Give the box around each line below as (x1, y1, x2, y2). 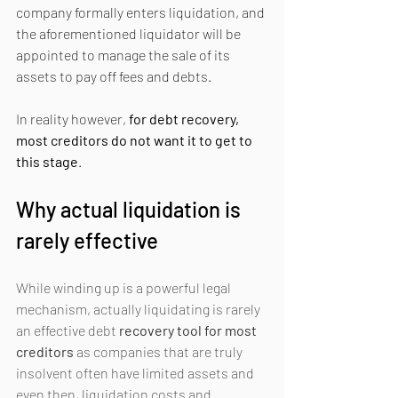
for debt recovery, (129, 110, 242, 127)
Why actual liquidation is (16, 196, 245, 222)
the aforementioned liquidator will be (16, 25, 243, 42)
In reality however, (16, 110, 129, 127)
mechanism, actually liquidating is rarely (16, 300, 263, 317)
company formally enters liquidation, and (16, 4, 267, 20)
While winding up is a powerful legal (16, 279, 234, 296)
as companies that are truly (74, 343, 245, 360)
